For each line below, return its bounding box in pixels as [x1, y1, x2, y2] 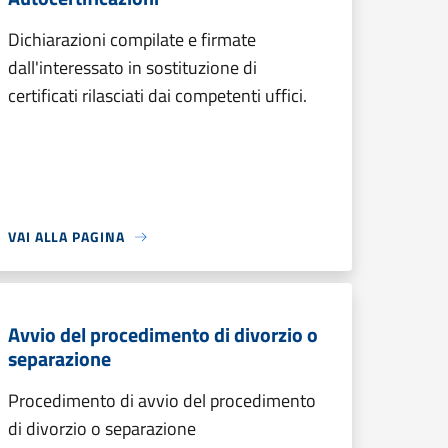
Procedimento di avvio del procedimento [8, 387, 316, 414]
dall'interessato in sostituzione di [8, 54, 257, 81]
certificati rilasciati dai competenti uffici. [8, 82, 307, 109]
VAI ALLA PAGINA [8, 226, 125, 247]
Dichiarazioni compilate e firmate [8, 26, 256, 53]
